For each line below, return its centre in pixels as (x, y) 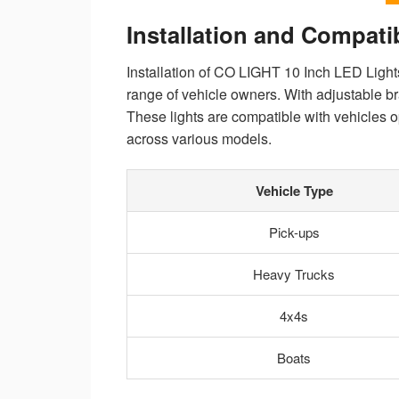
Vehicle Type (294, 191)
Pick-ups (294, 232)
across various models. (199, 138)
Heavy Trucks (294, 274)
